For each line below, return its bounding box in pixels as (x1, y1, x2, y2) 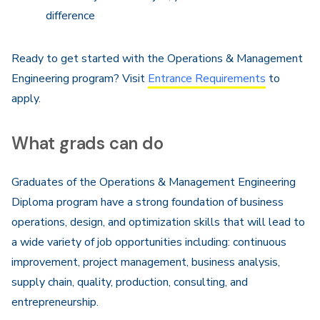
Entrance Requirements (148, 71, 266, 86)
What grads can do (11, 132, 164, 154)
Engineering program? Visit (11, 71, 148, 86)
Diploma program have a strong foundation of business (11, 194, 284, 210)
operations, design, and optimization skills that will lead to (11, 214, 305, 230)
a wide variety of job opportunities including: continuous (11, 234, 286, 250)
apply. (11, 91, 41, 106)
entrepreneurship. (11, 294, 99, 310)
